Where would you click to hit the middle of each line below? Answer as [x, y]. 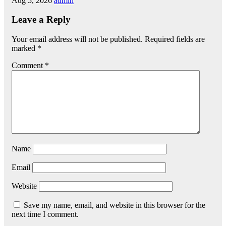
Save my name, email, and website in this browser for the [115, 205]
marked [24, 48]
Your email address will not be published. [77, 39]
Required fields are [175, 39]
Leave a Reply [41, 20]
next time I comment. [45, 214]
